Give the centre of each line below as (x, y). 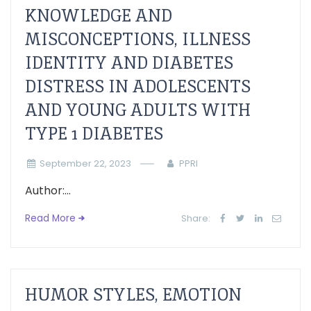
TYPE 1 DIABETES (94, 134)
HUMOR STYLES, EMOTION (133, 295)
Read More (50, 218)
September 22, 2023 (85, 163)
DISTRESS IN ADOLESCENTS (138, 86)
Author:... (48, 191)
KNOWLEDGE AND (99, 16)
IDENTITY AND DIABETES (129, 63)
